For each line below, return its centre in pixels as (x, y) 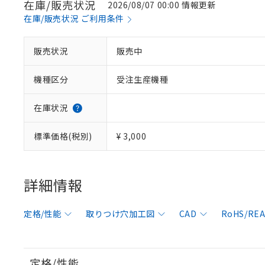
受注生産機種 (143, 79)
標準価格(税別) (63, 136)
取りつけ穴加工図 (120, 214)
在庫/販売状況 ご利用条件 (74, 18)
